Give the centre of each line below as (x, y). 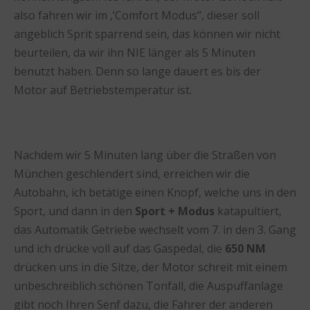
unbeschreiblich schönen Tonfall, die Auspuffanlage (148, 285)
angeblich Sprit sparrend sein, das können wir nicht (147, 34)
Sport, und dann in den (74, 211)
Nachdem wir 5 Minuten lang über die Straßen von (145, 155)
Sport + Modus (175, 211)
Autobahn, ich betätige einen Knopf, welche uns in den (155, 192)
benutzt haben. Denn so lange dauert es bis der (137, 71)
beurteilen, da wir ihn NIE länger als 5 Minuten (135, 52)
